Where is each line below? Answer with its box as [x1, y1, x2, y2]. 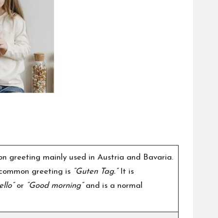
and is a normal [83, 181, 143, 190]
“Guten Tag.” [73, 167, 118, 176]
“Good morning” [26, 181, 83, 190]
